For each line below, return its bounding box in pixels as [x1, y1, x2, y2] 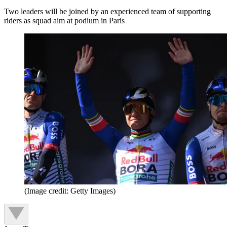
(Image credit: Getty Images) [24, 186, 116, 196]
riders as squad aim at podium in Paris [4, 16, 125, 25]
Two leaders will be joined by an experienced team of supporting [4, 7, 211, 16]
